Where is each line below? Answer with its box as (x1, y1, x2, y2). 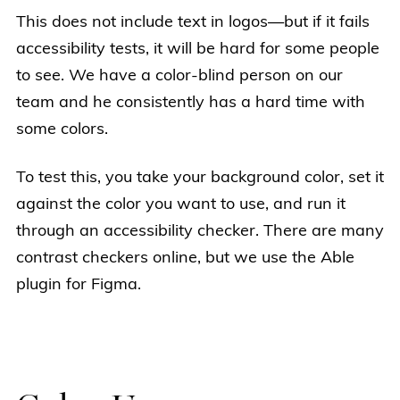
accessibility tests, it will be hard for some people (16, 41, 379, 58)
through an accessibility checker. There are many (16, 223, 384, 240)
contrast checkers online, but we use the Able (16, 250, 354, 267)
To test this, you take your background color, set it (16, 170, 384, 187)
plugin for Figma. (16, 277, 141, 294)
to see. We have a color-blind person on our (16, 68, 343, 85)
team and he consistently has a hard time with (16, 95, 365, 112)
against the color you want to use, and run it (16, 196, 346, 213)
